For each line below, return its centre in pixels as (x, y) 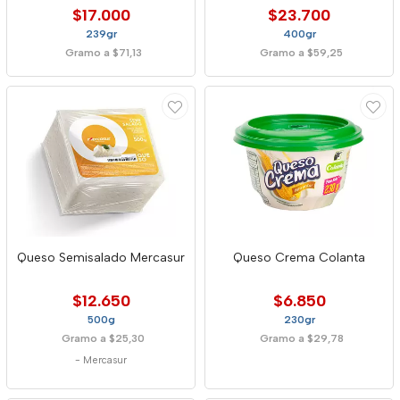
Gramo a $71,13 (103, 53)
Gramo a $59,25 (301, 53)
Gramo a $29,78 (301, 338)
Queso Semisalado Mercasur (101, 258)
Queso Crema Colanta (299, 258)
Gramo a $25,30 (103, 338)
